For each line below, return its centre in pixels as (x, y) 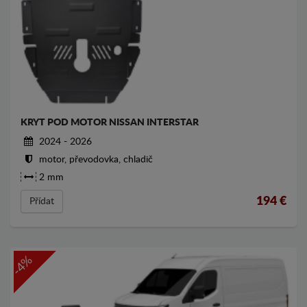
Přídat (42, 202)
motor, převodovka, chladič (95, 160)
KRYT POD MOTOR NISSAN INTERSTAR (110, 123)
